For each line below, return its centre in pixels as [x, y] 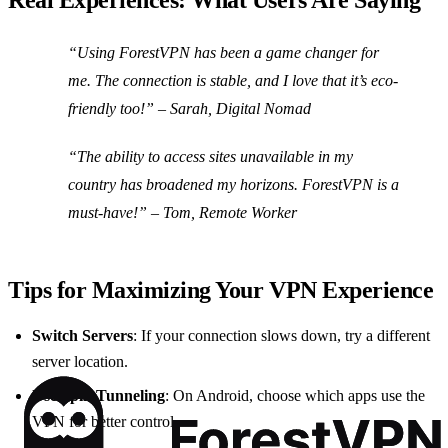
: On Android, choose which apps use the [295, 396]
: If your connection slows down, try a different [281, 336]
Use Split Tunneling [98, 396]
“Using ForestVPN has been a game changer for [223, 53]
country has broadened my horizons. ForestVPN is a [233, 185]
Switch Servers [82, 336]
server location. [80, 362]
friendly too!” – [119, 109]
